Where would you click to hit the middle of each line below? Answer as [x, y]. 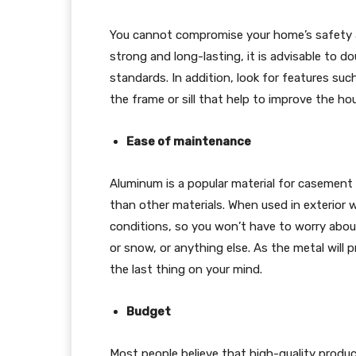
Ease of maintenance [189, 141]
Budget [149, 311]
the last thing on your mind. [186, 269]
